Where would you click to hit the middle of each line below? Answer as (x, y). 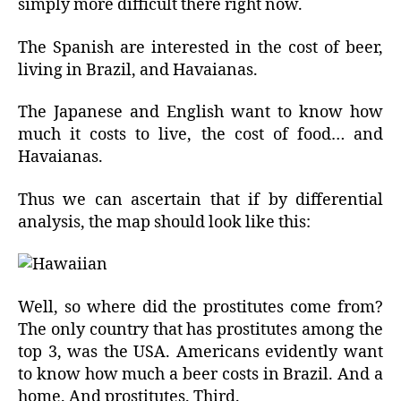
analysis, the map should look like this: (164, 222)
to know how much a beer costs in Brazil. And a (200, 374)
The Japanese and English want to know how (200, 113)
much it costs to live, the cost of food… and (200, 135)
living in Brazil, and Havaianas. (138, 70)
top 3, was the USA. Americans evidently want (200, 352)
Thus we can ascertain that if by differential (200, 200)
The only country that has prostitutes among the (200, 329)
